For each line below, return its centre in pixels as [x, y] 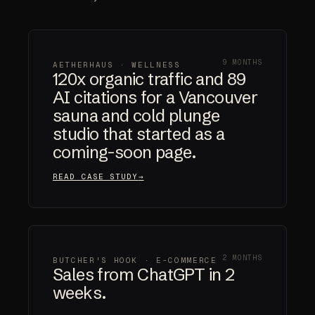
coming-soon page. [125, 153]
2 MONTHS [243, 257]
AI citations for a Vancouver [155, 98]
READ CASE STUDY [96, 177]
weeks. [80, 293]
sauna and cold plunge [136, 116]
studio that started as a [139, 134]
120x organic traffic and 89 [149, 79]
